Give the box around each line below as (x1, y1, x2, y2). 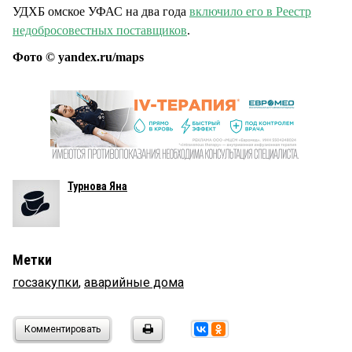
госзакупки (13, 275, 79, 291)
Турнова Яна (68, 180, 127, 193)
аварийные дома (84, 275, 184, 291)
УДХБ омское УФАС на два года (13, 5, 189, 19)
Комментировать (24, 324, 101, 335)
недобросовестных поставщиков (13, 24, 187, 38)
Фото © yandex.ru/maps (13, 50, 144, 64)
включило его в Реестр (189, 5, 311, 19)
